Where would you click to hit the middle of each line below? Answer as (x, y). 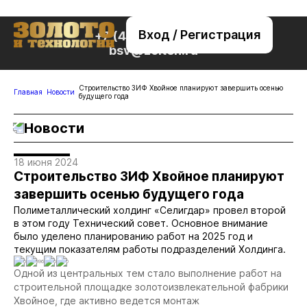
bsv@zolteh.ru (153, 50)
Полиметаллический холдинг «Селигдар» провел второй (150, 210)
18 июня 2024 (46, 162)
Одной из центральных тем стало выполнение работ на (148, 273)
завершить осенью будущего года (129, 194)
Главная (28, 92)
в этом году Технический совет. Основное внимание (141, 223)
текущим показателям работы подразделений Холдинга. (150, 249)
